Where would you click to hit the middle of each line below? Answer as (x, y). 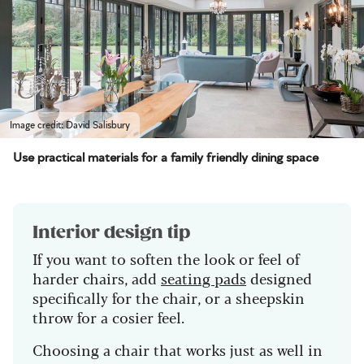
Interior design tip (111, 233)
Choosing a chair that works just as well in (178, 350)
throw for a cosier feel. (108, 317)
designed (279, 278)
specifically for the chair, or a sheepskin (169, 298)
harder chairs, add (97, 278)
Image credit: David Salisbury (70, 126)
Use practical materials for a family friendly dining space (166, 158)
